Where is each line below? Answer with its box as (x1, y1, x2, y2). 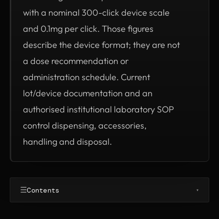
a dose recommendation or (23, 55, 129, 66)
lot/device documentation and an (23, 88, 153, 99)
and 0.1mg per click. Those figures (23, 23, 153, 34)
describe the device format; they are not (23, 39, 180, 50)
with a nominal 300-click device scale (23, 7, 170, 18)
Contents (27, 185, 60, 195)
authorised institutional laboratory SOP (23, 104, 174, 115)
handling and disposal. (23, 136, 112, 147)
